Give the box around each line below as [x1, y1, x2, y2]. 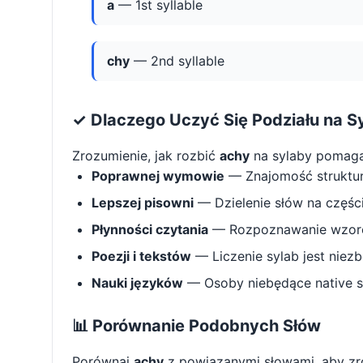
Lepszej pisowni [92, 194, 194, 211]
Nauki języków [92, 275, 183, 292]
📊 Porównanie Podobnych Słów [72, 316, 321, 336]
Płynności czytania [92, 221, 208, 238]
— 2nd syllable [130, 53, 224, 70]
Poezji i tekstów [92, 248, 191, 265]
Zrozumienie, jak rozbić [72, 147, 220, 164]
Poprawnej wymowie [92, 168, 224, 185]
